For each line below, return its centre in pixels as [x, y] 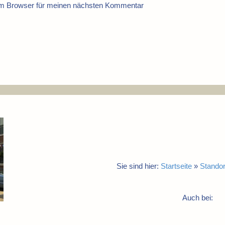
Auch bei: [198, 198]
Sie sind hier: [139, 166]
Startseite [176, 166]
